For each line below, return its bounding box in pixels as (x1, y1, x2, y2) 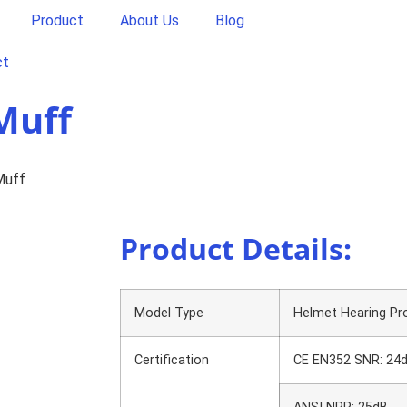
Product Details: (120, 229, 352, 268)
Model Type (134, 305, 203, 321)
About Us (119, 12, 179, 29)
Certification (134, 352, 209, 368)
